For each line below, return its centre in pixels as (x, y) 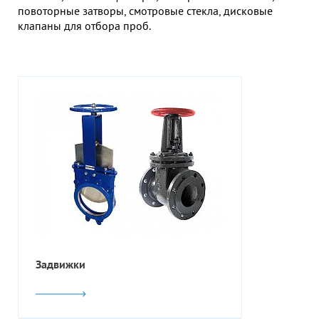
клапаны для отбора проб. (84, 25)
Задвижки (61, 264)
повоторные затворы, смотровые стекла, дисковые (145, 10)
